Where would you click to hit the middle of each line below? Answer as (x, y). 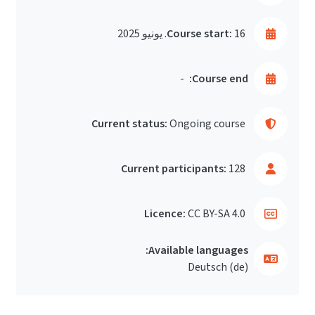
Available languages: (198, 250)
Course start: (199, 34)
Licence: (165, 214)
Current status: (129, 124)
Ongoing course (207, 124)
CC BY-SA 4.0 (217, 214)
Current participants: (174, 169)
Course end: (220, 79)
